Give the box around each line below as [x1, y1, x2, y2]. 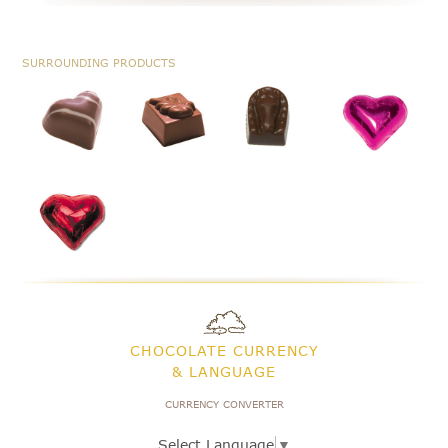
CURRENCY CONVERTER [164, 397, 284, 410]
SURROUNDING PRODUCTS [22, 56, 177, 70]
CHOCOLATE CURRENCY [129, 341, 319, 359]
